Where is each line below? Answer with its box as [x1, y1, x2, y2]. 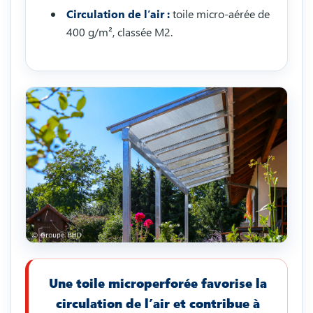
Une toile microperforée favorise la [49, 275, 267, 292]
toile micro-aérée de [170, 6, 270, 22]
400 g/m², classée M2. [66, 24, 173, 40]
